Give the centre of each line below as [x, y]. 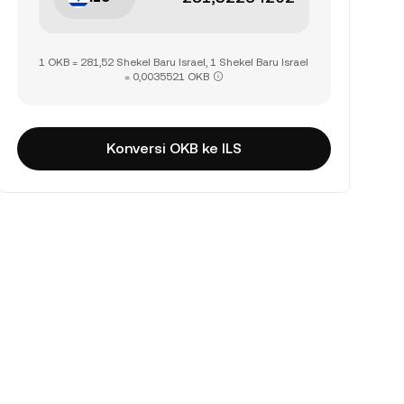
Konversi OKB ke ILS [174, 148]
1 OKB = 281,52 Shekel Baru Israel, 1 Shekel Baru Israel [174, 62]
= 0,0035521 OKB [166, 77]
